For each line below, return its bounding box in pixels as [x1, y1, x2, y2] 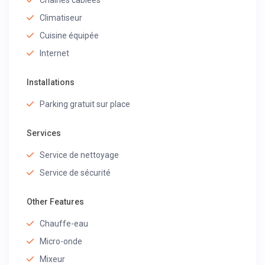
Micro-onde [40, 237, 83, 247]
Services [27, 128, 62, 138]
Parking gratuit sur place [40, 99, 131, 109]
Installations [27, 77, 75, 88]
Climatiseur [40, 13, 83, 23]
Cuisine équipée [40, 31, 99, 41]
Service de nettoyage [40, 150, 119, 160]
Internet [40, 49, 70, 59]
